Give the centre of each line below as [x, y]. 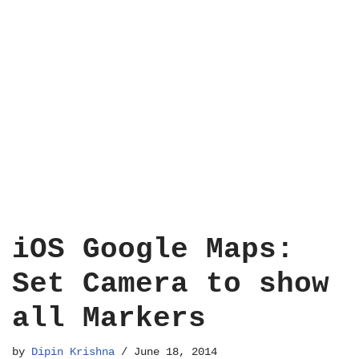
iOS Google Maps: [153, 250]
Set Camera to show [171, 284]
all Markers [109, 319]
